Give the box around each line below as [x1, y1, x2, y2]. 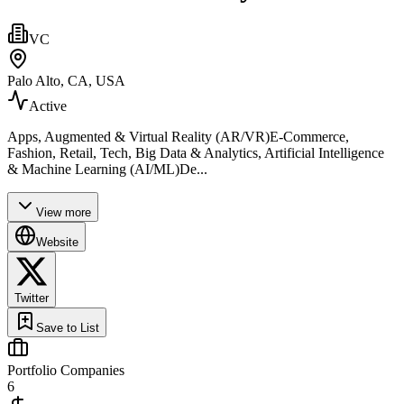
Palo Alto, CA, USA [7, 72, 125, 88]
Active [29, 97, 67, 114]
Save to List [36, 320, 99, 335]
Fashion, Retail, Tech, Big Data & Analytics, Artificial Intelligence [7, 144, 384, 161]
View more [36, 205, 91, 219]
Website [36, 234, 78, 249]
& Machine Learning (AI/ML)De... [7, 161, 207, 177]
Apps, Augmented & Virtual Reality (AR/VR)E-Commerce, [7, 128, 349, 144]
